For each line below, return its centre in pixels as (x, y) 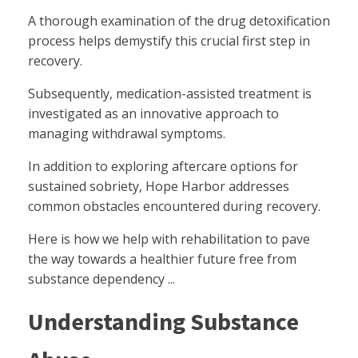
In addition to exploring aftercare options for (163, 166)
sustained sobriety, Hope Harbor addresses (159, 186)
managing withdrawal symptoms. (127, 133)
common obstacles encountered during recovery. (174, 206)
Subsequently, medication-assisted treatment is (170, 93)
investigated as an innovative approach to (153, 113)
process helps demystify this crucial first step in (169, 40)
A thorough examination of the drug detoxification (179, 20)
